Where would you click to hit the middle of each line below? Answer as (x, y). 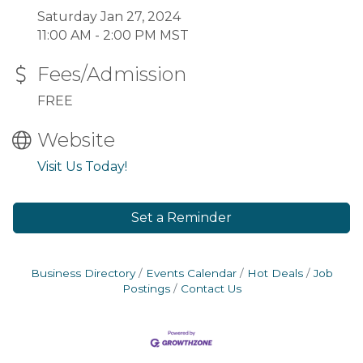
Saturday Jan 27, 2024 (109, 16)
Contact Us (211, 288)
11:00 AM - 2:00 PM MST (113, 35)
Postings (146, 288)
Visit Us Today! (82, 166)
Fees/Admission (112, 74)
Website (76, 139)
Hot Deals (275, 273)
